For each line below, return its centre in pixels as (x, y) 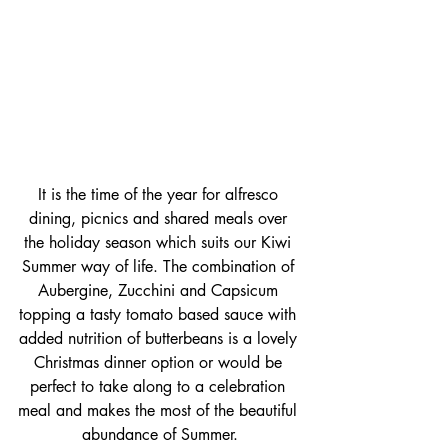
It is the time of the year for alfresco (160, 194)
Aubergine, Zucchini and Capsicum (160, 290)
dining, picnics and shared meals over (160, 218)
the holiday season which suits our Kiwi (160, 242)
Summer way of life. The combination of (160, 266)
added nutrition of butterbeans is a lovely (160, 338)
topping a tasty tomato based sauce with (160, 314)
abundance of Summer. (160, 434)
